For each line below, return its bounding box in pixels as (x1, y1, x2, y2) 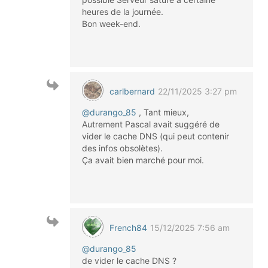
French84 (109, 222, 147, 233)
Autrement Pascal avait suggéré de (82, 119, 220, 129)
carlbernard (109, 86, 155, 96)
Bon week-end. (82, 19, 141, 29)
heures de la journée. (82, 7, 163, 17)
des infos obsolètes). (82, 143, 163, 153)
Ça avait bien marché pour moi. (82, 155, 204, 165)
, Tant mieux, (136, 107, 189, 117)
